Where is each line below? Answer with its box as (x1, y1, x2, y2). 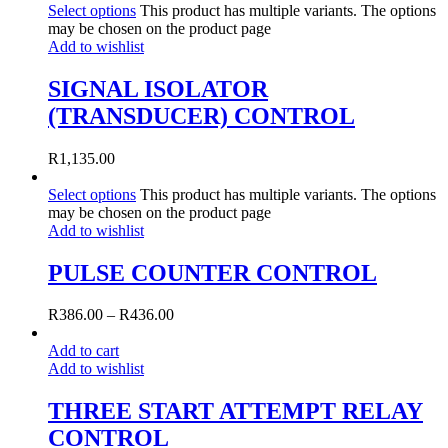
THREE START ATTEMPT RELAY (48, 398, 423, 425)
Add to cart (48, 342, 119, 360)
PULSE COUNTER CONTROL (48, 259, 377, 286)
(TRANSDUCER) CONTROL (48, 102, 355, 129)
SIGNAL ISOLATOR (48, 75, 268, 102)
